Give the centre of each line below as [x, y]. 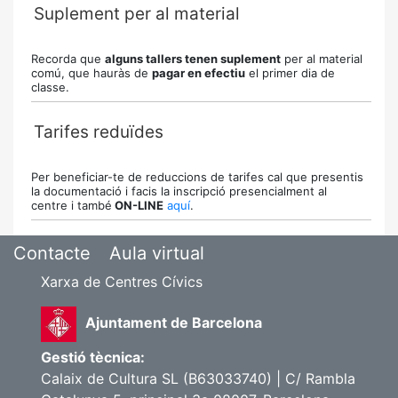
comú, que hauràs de [92, 73]
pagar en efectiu [199, 73]
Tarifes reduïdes [99, 132]
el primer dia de [290, 73]
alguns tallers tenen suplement [193, 59]
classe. [50, 87]
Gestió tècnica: [93, 357]
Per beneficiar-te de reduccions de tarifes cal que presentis [197, 177]
